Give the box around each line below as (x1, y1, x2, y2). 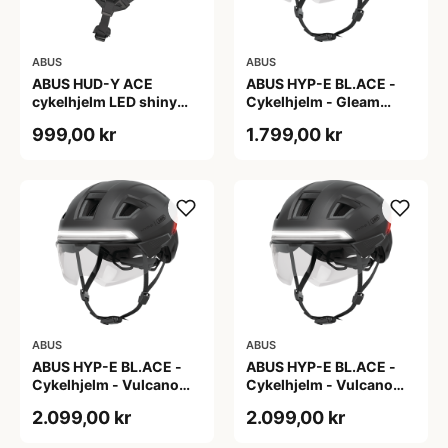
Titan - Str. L (32, 394, 114, 411)
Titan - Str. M (246, 394, 333, 411)
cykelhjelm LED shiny (32, 92, 177, 110)
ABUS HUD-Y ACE (32, 74, 153, 92)
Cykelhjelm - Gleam (246, 92, 380, 110)
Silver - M (246, 110, 311, 128)
